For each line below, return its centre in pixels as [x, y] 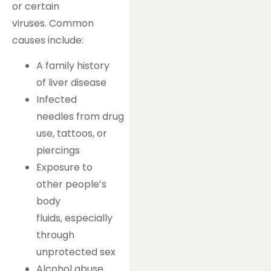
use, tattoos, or [72, 134]
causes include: [48, 41]
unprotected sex [76, 252]
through [55, 235]
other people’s [71, 184]
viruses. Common [53, 24]
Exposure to [64, 168]
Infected [57, 100]
